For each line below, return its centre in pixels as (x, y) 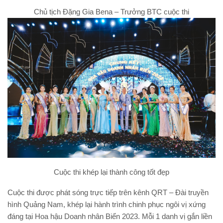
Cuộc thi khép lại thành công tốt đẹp (111, 172)
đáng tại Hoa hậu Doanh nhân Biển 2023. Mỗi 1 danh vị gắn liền (110, 216)
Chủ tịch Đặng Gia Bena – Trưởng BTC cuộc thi (111, 11)
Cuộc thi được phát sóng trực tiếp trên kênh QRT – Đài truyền (108, 192)
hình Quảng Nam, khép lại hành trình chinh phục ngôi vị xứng (107, 204)
